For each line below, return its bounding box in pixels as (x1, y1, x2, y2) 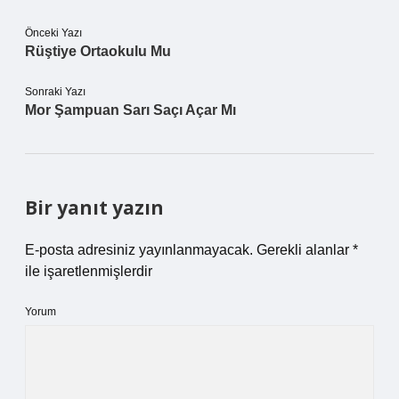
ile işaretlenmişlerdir (25, 264, 152, 279)
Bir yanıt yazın (25, 195, 164, 220)
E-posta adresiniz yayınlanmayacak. (25, 242, 253, 257)
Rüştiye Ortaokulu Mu (25, 44, 171, 59)
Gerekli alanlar (256, 242, 353, 257)
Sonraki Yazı (25, 85, 85, 98)
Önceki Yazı (25, 27, 82, 39)
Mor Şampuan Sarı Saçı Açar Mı (25, 102, 236, 118)
